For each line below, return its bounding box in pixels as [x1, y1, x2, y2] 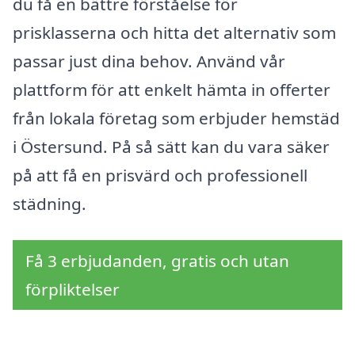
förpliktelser [25, 277, 120, 300]
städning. [13, 193, 86, 216]
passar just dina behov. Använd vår [13, 50, 285, 73]
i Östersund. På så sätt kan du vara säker [13, 136, 330, 158]
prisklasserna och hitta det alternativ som [13, 21, 336, 44]
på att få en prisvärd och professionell [13, 164, 307, 187]
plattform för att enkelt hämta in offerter [13, 78, 330, 101]
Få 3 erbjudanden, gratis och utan [25, 249, 289, 272]
